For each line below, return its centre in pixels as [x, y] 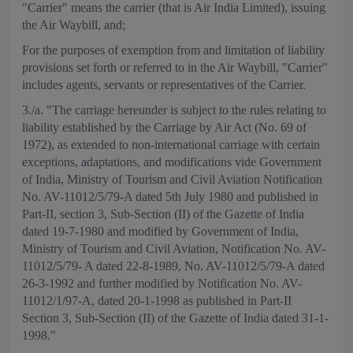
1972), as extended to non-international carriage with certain [171, 145]
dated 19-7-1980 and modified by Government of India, [160, 231]
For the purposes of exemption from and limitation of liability [173, 50]
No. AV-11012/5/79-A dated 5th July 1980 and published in [170, 197]
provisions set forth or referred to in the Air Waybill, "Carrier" [175, 67]
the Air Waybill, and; [74, 25]
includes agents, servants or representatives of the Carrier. [164, 85]
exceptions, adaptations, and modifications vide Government [172, 162]
